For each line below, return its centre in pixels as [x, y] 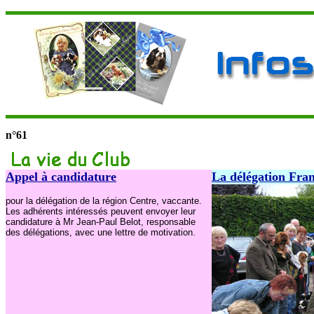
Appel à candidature [61, 177]
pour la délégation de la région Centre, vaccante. [104, 201]
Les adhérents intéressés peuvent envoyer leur [101, 211]
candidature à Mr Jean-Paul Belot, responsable [101, 222]
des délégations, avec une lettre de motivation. [101, 232]
